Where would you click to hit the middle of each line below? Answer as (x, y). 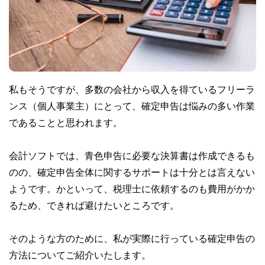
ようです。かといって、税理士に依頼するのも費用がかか (132, 188)
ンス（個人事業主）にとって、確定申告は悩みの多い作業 (132, 106)
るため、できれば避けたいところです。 (94, 205)
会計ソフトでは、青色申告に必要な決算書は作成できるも (132, 155)
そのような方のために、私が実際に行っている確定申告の (132, 238)
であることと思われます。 (66, 122)
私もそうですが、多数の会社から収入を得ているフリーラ (132, 89)
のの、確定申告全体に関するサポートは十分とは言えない (132, 172)
